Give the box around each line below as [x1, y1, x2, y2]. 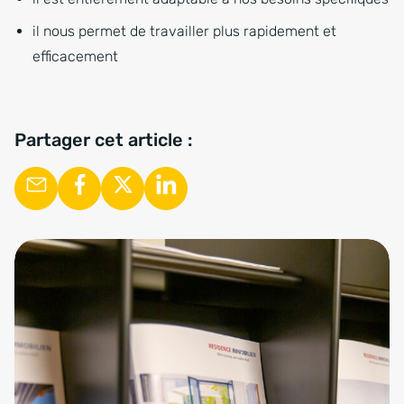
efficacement [32, 48, 118, 66]
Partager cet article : [14, 129, 192, 151]
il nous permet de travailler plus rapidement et [32, 23, 336, 41]
